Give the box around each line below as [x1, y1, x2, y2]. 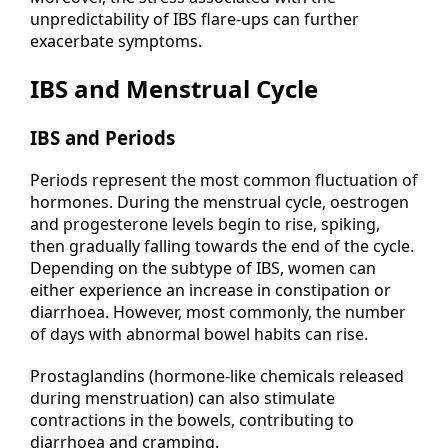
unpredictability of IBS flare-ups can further [30, 7, 359, 30]
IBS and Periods [30, 124, 175, 150]
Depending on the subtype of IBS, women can [30, 256, 376, 279]
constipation [275, 278, 370, 301]
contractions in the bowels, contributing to [30, 408, 354, 431]
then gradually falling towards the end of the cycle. [30, 234, 414, 257]
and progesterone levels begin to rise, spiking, [30, 212, 380, 235]
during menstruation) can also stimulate [30, 386, 335, 409]
